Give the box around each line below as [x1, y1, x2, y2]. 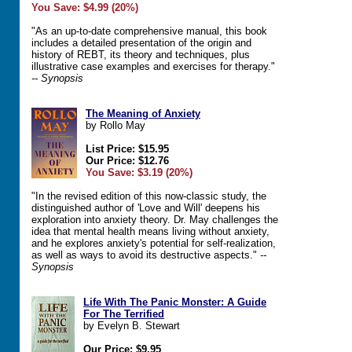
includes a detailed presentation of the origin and [31, 37, 251, 49]
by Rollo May [86, 119, 145, 131]
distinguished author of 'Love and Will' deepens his [31, 202, 260, 214]
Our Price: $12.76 [86, 155, 169, 167]
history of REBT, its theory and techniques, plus [31, 49, 250, 60]
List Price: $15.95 [86, 143, 169, 155]
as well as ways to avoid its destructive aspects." [31, 249, 260, 261]
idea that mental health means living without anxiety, [31, 225, 269, 237]
